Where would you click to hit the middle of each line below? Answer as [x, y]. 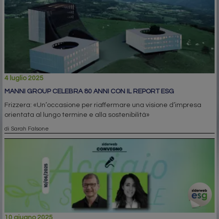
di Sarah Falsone [27, 128]
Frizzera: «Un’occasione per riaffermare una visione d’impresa [103, 105]
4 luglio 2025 [24, 78]
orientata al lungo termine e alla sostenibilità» [77, 115]
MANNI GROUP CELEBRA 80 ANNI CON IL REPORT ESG [89, 91]
